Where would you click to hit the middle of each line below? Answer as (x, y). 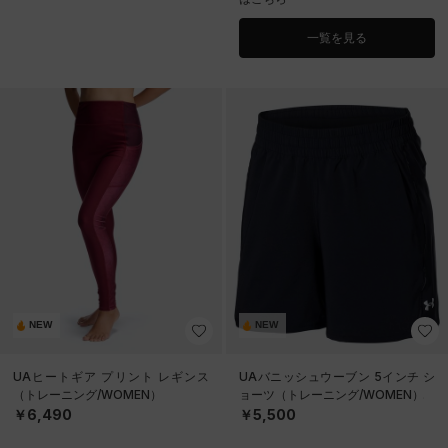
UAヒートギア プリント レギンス (111, 376)
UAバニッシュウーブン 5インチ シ (337, 376)
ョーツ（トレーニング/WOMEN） (331, 394)
